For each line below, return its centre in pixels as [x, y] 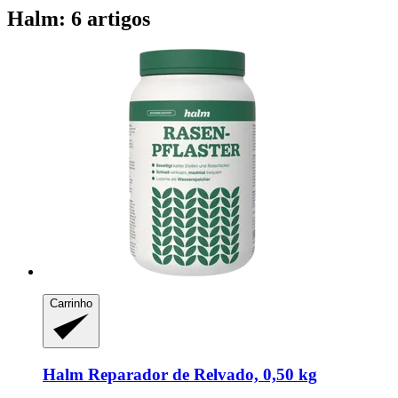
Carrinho [71, 303]
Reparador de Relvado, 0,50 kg [200, 374]
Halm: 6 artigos [79, 18]
